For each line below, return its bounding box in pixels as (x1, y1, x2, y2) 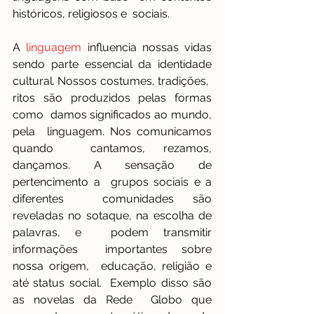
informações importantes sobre (13, 243, 212, 257)
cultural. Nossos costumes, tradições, (13, 74, 212, 88)
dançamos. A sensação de (13, 158, 212, 172)
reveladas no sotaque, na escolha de (13, 209, 212, 223)
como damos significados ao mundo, (13, 108, 212, 122)
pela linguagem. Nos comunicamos (13, 125, 212, 139)
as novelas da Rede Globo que (13, 293, 212, 307)
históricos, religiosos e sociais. (13, 7, 170, 21)
